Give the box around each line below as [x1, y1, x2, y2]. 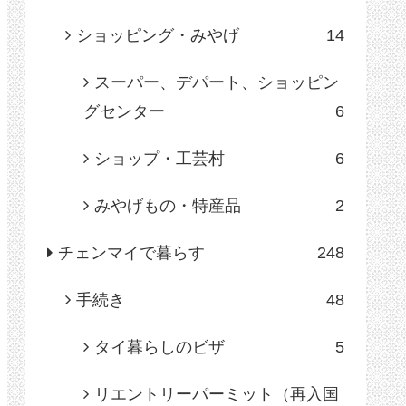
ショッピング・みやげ [76, 26, 239, 45]
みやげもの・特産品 [94, 197, 241, 216]
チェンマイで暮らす [58, 244, 205, 263]
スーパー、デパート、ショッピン [94, 73, 339, 92]
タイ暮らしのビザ [94, 338, 225, 357]
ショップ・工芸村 [94, 150, 225, 169]
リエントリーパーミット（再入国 [94, 385, 339, 404]
